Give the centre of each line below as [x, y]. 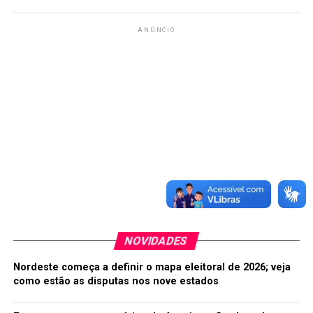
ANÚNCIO [156, 30]
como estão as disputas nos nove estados [116, 281]
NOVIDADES [157, 240]
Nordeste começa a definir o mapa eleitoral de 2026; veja [152, 267]
